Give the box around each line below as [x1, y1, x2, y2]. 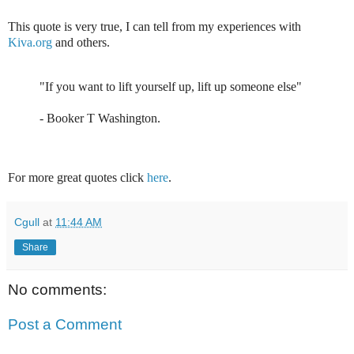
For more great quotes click [8, 171, 147, 185]
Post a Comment [8, 316, 122, 333]
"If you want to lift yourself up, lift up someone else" [40, 79, 302, 93]
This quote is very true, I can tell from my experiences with [8, 19, 301, 33]
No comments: [8, 281, 107, 299]
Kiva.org [8, 35, 52, 49]
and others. [52, 35, 110, 49]
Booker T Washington [47, 111, 157, 125]
